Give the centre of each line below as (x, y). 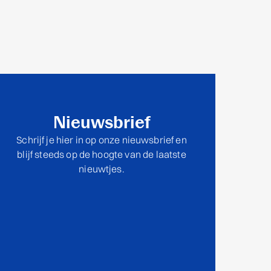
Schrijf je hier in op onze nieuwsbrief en (102, 140)
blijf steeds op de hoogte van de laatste (102, 155)
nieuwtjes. (102, 169)
